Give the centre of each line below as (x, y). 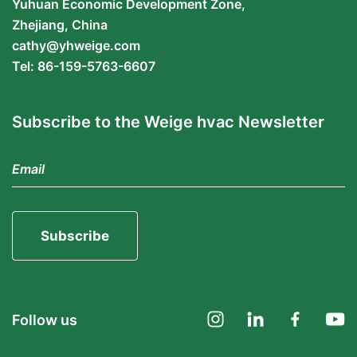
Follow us (45, 320)
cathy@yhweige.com (76, 46)
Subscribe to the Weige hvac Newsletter (168, 122)
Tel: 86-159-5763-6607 (84, 67)
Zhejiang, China (60, 25)
